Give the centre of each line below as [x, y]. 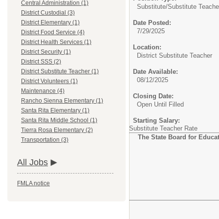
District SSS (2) [41, 62]
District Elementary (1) [50, 23]
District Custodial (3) [48, 13]
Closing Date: [153, 96]
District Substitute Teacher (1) [60, 72]
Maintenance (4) [43, 91]
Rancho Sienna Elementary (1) [62, 101]
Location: [147, 47]
